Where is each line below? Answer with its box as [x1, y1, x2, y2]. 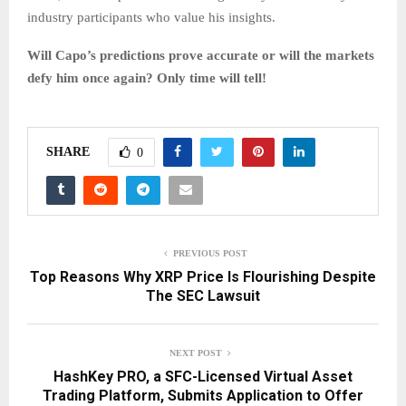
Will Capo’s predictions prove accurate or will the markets [27, 48, 374, 63]
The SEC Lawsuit [146, 287, 260, 305]
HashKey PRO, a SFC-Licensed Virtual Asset [53, 368, 353, 386]
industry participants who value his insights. [27, 10, 275, 25]
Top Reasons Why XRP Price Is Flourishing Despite [30, 268, 376, 286]
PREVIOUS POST [173, 248, 247, 259]
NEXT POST [169, 348, 222, 359]
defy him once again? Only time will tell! [27, 71, 266, 86]
